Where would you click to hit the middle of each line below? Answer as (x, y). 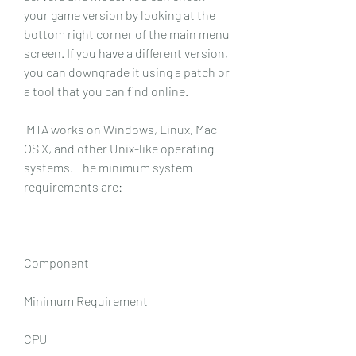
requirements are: (73, 186)
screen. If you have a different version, (126, 52)
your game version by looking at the (120, 14)
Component (56, 262)
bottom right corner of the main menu (127, 33)
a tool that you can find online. (106, 91)
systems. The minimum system (108, 167)
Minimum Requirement (86, 300)
